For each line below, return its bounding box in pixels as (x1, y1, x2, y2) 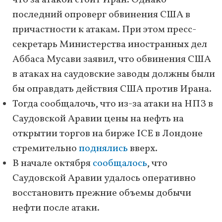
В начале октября (12, 157, 93, 171)
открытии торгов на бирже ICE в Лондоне (12, 127, 203, 141)
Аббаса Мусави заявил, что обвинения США (12, 53, 211, 67)
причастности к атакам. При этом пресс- (12, 23, 196, 37)
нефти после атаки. (12, 201, 100, 216)
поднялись (79, 142, 128, 156)
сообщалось (93, 157, 147, 171)
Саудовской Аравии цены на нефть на (12, 112, 184, 126)
